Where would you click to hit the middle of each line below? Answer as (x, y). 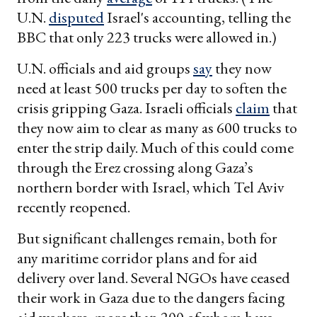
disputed (76, 17)
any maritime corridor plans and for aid (137, 258)
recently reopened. (74, 207)
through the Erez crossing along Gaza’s (135, 167)
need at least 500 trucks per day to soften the (152, 88)
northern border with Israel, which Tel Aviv (151, 187)
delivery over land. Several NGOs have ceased (154, 277)
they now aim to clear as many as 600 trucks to (157, 127)
